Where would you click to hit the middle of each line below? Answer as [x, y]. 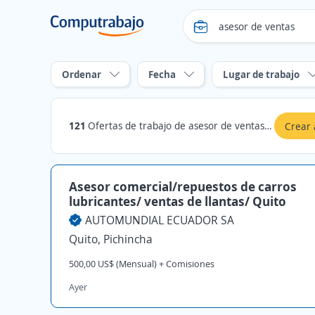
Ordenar [82, 74]
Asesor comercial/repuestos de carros [183, 186]
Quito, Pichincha [111, 239]
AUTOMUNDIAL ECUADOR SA [160, 220]
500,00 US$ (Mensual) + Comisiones [142, 264]
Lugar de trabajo [261, 74]
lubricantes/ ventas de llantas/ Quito [178, 201]
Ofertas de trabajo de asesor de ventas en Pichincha [176, 126]
